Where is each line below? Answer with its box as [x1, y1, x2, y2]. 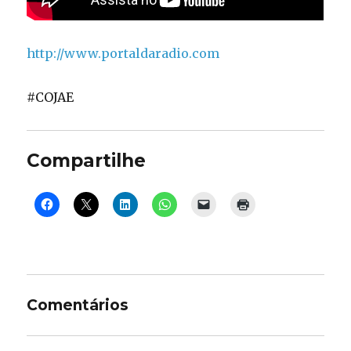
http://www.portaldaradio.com [27, 45, 220, 62]
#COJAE [27, 89, 74, 106]
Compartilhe [27, 150, 147, 172]
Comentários [27, 296, 129, 315]
